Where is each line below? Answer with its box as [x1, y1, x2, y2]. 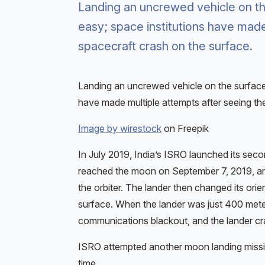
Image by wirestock [78, 122, 161, 135]
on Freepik [161, 122, 209, 135]
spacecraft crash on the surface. [78, 39, 253, 54]
